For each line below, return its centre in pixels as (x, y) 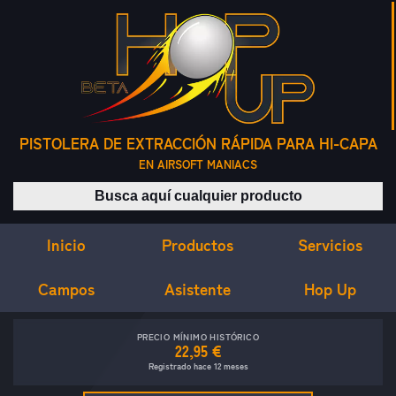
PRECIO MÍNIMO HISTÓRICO (198, 337)
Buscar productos (251, 192)
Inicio (66, 244)
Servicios (330, 244)
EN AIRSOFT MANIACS (198, 165)
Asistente (198, 289)
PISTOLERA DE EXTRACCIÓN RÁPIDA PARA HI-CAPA (198, 144)
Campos (66, 289)
